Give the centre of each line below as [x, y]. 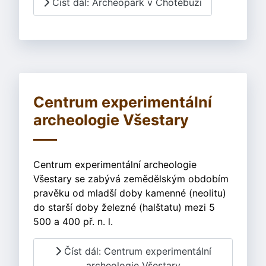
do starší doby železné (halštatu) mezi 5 [124, 207]
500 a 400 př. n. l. [73, 221]
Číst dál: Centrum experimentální [136, 251]
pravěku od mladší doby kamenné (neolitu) [130, 193]
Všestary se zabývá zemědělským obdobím [131, 178]
